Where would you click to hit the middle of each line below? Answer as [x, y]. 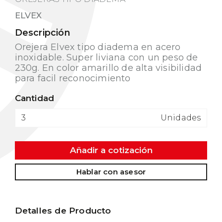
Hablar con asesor [111, 172]
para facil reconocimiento [73, 78]
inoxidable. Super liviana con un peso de [106, 57]
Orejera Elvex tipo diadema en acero [98, 47]
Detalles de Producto [63, 211]
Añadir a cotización [111, 150]
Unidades [181, 118]
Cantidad [34, 98]
